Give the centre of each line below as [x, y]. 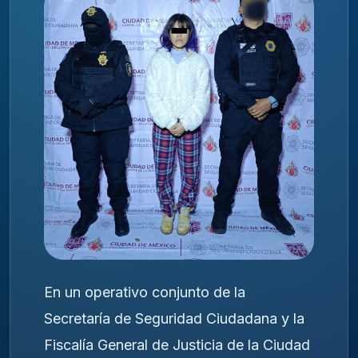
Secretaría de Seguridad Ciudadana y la [174, 318]
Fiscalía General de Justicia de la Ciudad [177, 344]
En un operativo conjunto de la [145, 292]
